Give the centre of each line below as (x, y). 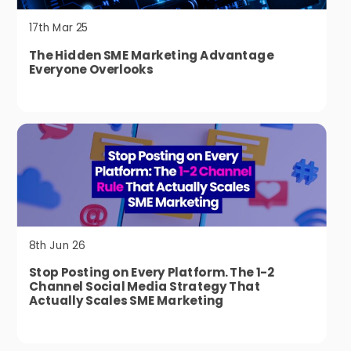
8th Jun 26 (57, 245)
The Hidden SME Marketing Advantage (151, 55)
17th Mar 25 (59, 27)
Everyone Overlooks (91, 69)
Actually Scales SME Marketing (126, 300)
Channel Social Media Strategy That (145, 286)
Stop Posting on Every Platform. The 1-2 (152, 272)
